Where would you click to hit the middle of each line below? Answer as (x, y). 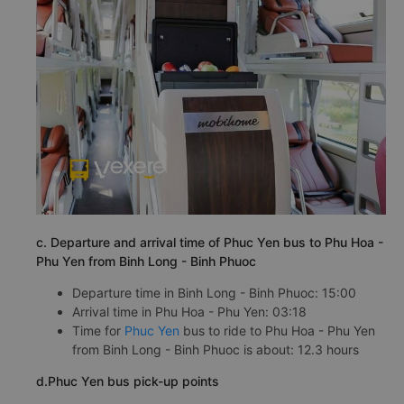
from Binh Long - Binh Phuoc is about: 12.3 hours (216, 349)
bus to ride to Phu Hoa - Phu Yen (277, 331)
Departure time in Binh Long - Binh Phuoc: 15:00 (214, 293)
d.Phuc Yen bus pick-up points (128, 381)
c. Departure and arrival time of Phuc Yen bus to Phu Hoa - (210, 242)
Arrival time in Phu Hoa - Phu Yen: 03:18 (189, 312)
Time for (98, 331)
